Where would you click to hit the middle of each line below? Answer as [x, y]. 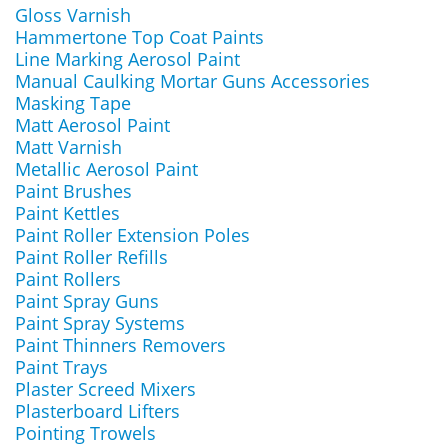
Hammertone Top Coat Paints [139, 37]
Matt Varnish [68, 147]
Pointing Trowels [85, 433]
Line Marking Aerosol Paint [127, 59]
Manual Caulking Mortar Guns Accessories [192, 81]
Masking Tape [73, 103]
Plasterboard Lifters [97, 411]
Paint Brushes [73, 191]
